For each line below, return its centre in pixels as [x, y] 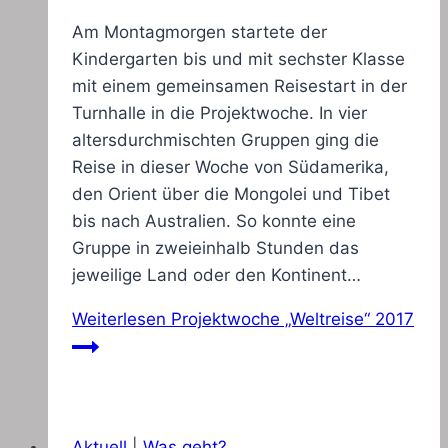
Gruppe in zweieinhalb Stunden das [215, 248]
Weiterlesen [119, 319]
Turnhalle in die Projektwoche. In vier [219, 113]
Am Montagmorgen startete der [199, 32]
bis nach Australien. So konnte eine [214, 221]
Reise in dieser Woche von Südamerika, [230, 167]
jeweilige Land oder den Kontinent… [216, 275]
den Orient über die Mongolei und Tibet [231, 194]
